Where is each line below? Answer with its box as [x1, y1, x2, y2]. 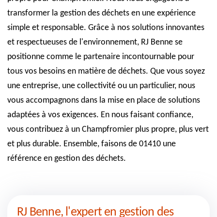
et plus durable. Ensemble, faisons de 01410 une [7, 139, 176, 149]
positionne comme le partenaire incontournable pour [7, 52, 194, 62]
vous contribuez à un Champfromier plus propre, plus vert [7, 124, 209, 134]
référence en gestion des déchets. [7, 154, 126, 163]
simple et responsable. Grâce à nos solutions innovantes [7, 23, 204, 32]
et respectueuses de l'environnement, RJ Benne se [7, 37, 183, 47]
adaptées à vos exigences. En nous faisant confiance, [7, 110, 193, 120]
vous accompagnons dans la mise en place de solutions [7, 95, 200, 105]
